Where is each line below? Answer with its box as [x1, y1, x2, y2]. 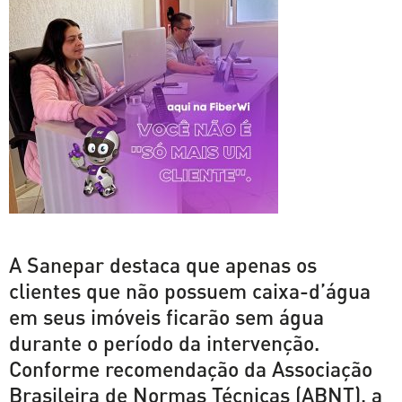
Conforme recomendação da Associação [9, 355, 372, 381]
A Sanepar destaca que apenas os [9, 251, 317, 277]
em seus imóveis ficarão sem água [9, 303, 324, 329]
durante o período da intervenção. [9, 329, 319, 355]
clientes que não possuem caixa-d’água [9, 277, 371, 303]
